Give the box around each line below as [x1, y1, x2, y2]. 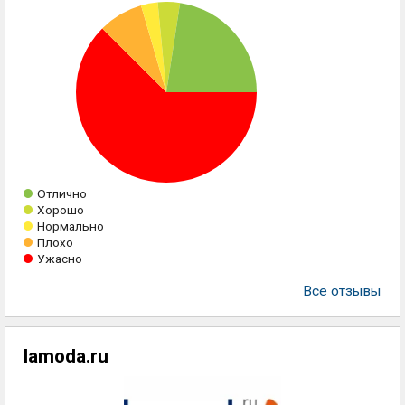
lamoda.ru [24, 345, 108, 367]
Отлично [37, 186, 87, 201]
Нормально [37, 219, 104, 233]
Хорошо [37, 202, 84, 217]
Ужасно [37, 251, 82, 266]
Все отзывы [303, 283, 381, 299]
